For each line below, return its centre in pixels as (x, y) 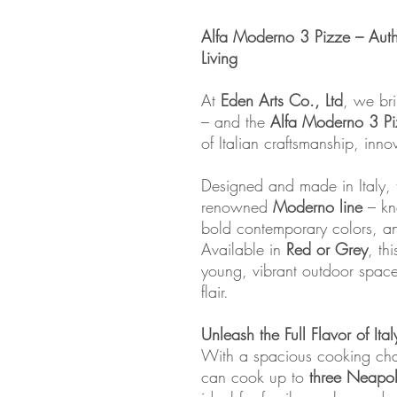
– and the (236, 121)
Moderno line (318, 206)
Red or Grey (327, 249)
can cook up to (255, 377)
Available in (244, 249)
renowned (237, 206)
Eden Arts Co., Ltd (282, 100)
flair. (215, 292)
